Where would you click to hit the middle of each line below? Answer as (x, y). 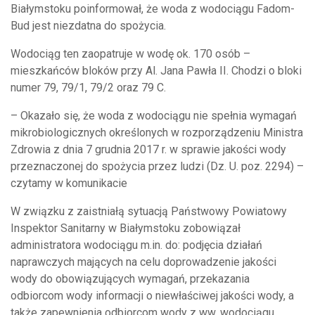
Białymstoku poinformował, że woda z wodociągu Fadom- (153, 9)
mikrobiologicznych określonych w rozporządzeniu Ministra (157, 133)
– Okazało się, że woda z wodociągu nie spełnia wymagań (154, 116)
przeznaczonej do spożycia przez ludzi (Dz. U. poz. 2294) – (157, 167)
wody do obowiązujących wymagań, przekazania (130, 279)
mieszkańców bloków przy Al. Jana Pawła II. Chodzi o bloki (156, 71)
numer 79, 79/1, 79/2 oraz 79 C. (88, 88)
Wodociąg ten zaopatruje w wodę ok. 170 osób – (130, 54)
